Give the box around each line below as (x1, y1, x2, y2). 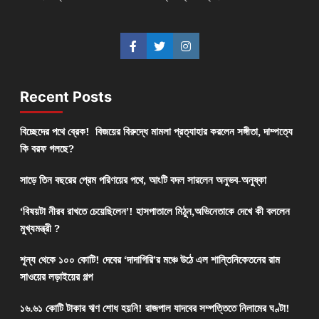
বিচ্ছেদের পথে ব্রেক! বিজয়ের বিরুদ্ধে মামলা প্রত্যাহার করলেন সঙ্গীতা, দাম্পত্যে (19, 124, 293, 139)
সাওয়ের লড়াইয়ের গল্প (19, 269, 93, 284)
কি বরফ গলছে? (19, 141, 74, 156)
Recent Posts (19, 88, 112, 106)
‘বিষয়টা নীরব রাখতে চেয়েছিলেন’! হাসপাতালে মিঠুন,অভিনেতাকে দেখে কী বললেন (19, 204, 290, 219)
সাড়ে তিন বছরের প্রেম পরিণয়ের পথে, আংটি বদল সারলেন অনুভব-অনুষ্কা (19, 172, 266, 187)
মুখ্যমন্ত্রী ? (19, 221, 60, 236)
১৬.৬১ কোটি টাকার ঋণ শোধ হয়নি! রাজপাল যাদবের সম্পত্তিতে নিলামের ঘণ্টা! (19, 300, 290, 315)
